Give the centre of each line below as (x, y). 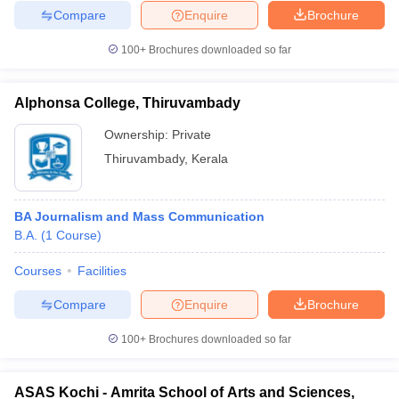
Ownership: (138, 134)
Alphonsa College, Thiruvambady (127, 103)
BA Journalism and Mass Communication (139, 216)
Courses (38, 271)
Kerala (210, 159)
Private (191, 134)
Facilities (102, 271)
